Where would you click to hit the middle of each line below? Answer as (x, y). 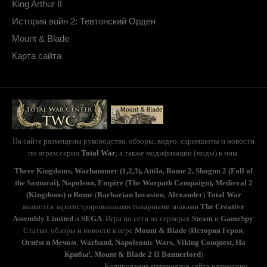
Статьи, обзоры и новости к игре (79, 230)
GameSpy (237, 218)
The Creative (222, 207)
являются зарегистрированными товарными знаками (111, 207)
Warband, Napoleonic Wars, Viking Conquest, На (163, 242)
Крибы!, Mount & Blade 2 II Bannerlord (132, 254)
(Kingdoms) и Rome (59, 195)
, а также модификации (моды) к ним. (177, 153)
